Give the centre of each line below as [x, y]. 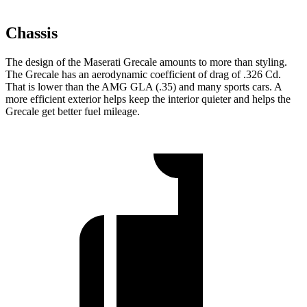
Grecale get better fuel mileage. [73, 111]
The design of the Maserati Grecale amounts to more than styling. [146, 62]
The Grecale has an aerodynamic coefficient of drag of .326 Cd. [143, 74]
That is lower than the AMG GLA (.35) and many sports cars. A [144, 86]
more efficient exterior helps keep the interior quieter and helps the [148, 99]
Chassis [32, 33]
